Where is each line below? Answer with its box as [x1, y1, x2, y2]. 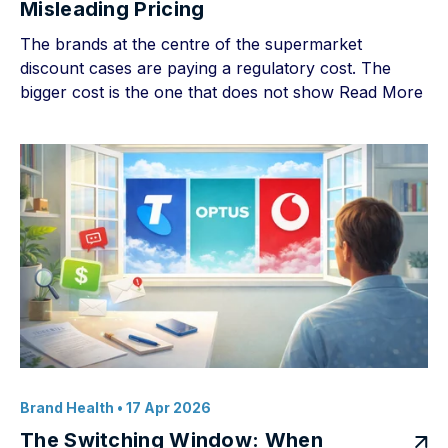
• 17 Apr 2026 [114, 399, 211, 416]
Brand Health [20, 399, 114, 416]
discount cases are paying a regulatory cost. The [20, 58, 391, 78]
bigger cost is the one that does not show [20, 82, 339, 102]
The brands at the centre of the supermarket [20, 34, 362, 54]
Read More [339, 82, 423, 102]
